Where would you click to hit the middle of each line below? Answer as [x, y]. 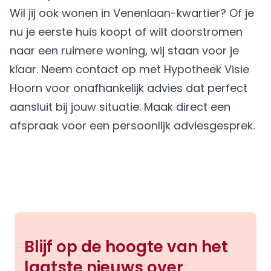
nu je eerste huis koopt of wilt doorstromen [126, 32]
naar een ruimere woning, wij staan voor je [124, 51]
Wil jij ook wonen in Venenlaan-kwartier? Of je [132, 13]
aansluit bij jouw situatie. [77, 107]
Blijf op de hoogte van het [126, 247]
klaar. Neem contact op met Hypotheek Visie [129, 69]
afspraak [34, 126]
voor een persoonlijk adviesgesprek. [157, 126]
